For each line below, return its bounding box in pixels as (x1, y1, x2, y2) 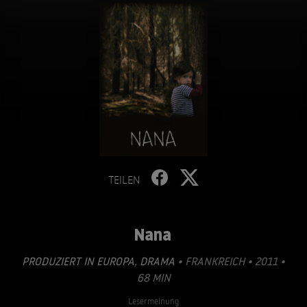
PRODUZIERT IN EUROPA (22, 254, 134, 268)
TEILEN (108, 173, 140, 186)
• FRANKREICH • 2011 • (175, 254, 285, 268)
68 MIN (136, 271, 171, 284)
